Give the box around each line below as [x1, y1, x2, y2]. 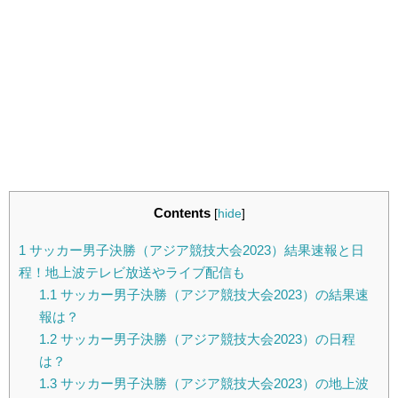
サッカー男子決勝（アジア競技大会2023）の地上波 [56, 376, 369, 392]
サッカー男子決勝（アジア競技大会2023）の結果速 [56, 287, 369, 303]
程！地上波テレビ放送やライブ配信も [19, 265, 245, 281]
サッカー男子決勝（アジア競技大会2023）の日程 [56, 331, 355, 347]
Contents [153, 205, 211, 220]
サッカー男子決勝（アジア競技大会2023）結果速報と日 [26, 243, 364, 259]
